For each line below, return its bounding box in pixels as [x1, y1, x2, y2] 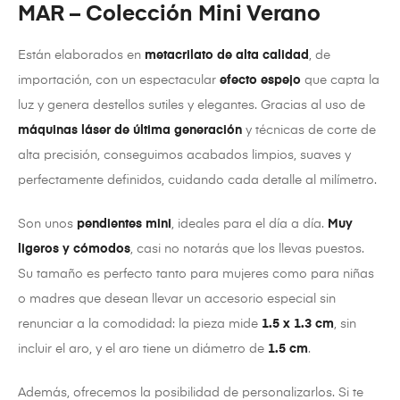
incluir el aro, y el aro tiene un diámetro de [18, 342, 268, 355]
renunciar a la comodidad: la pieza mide [18, 317, 262, 330]
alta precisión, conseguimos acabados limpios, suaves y [18, 148, 351, 162]
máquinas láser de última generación [18, 123, 242, 137]
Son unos [18, 217, 77, 230]
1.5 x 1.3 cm [262, 317, 334, 330]
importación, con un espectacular [18, 73, 220, 87]
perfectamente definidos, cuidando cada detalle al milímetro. [18, 173, 377, 187]
